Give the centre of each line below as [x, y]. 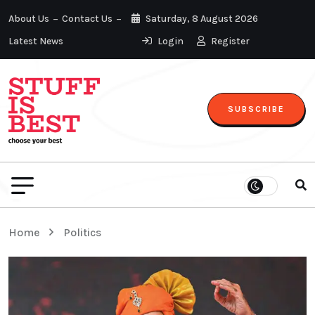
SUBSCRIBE [256, 109]
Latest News [36, 41]
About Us [29, 19]
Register [230, 41]
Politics [82, 232]
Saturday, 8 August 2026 [201, 19]
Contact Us [87, 19]
